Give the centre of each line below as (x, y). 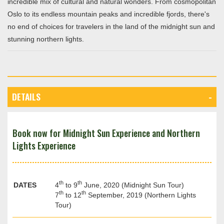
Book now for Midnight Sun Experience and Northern (106, 133)
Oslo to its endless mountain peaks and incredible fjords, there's (108, 14)
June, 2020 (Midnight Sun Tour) (133, 185)
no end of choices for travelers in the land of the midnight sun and (111, 27)
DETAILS (26, 97)
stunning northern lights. (46, 39)
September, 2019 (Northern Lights (141, 195)
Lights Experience (44, 145)
